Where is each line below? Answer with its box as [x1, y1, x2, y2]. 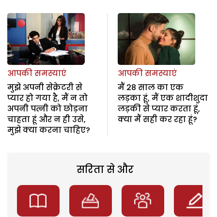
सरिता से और [76, 162, 134, 176]
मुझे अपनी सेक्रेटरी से [7, 81, 82, 93]
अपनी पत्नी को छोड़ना [7, 103, 88, 114]
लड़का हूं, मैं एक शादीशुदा [117, 92, 208, 104]
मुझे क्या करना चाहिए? [7, 124, 90, 136]
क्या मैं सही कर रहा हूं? [117, 113, 197, 125]
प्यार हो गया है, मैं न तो [7, 92, 88, 104]
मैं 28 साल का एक [117, 81, 184, 93]
